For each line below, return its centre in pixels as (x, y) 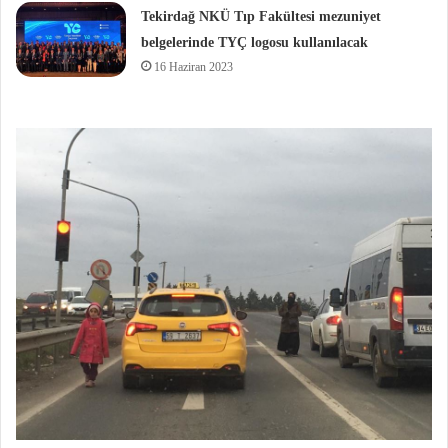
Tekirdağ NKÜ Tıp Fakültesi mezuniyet (261, 17)
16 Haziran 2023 (194, 67)
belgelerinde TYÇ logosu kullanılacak (255, 43)
